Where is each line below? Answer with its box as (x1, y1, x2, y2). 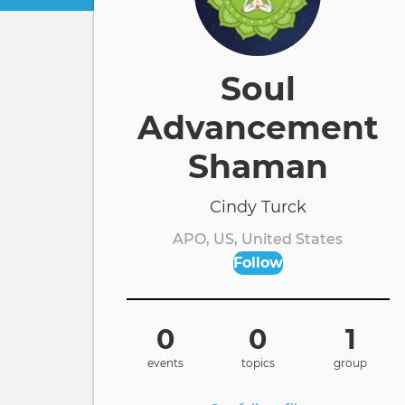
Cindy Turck (209, 197, 306, 217)
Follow (232, 254, 283, 271)
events (147, 356, 184, 370)
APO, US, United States (173, 231, 344, 248)
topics (240, 356, 275, 370)
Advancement (137, 108, 379, 147)
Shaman (187, 146, 328, 186)
